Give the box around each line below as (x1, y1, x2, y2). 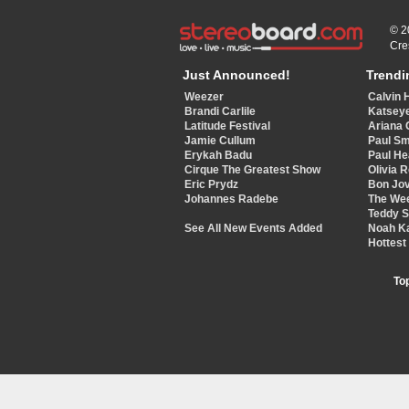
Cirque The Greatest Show (184, 164, 320, 176)
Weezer (184, 91, 224, 103)
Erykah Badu (184, 150, 252, 162)
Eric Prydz (184, 179, 238, 191)
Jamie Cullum (184, 135, 256, 147)
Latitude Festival (184, 121, 270, 132)
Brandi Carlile (184, 106, 256, 118)
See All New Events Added (184, 223, 322, 235)
